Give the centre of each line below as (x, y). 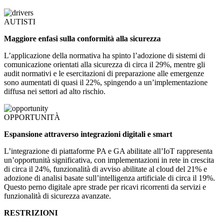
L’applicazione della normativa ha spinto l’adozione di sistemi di (105, 56)
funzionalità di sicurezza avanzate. (57, 196)
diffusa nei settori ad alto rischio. (55, 92)
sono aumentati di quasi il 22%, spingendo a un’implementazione (106, 83)
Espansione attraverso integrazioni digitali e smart (88, 134)
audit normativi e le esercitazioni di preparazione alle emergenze (104, 74)
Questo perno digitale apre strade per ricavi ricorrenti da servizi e (105, 187)
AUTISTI (20, 22)
